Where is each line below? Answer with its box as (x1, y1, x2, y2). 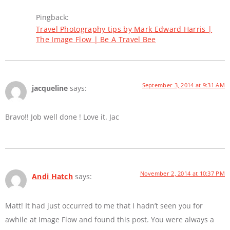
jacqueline (32, 83, 68, 93)
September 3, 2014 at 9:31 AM (142, 81, 225, 89)
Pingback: (36, 12, 69, 22)
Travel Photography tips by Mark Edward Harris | (36, 24, 213, 34)
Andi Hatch (32, 171, 73, 182)
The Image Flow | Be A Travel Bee (36, 34, 156, 44)
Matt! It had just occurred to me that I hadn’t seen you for (5, 200, 203, 210)
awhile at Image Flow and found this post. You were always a (5, 214, 214, 224)
